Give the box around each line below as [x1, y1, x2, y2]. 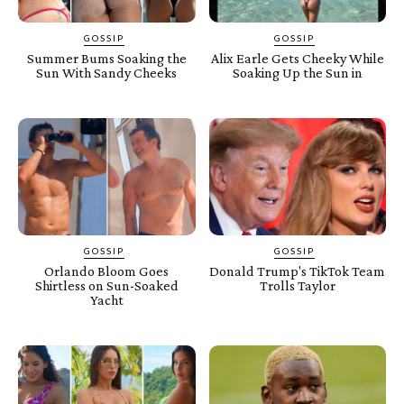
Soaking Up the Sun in [232, 65, 363, 81]
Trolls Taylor [259, 278, 335, 294]
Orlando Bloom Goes [44, 263, 170, 280]
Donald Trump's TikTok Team [209, 263, 386, 280]
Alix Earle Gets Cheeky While [210, 50, 384, 67]
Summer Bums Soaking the [26, 50, 187, 67]
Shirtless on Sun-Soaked [34, 278, 179, 294]
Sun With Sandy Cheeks [36, 65, 178, 81]
